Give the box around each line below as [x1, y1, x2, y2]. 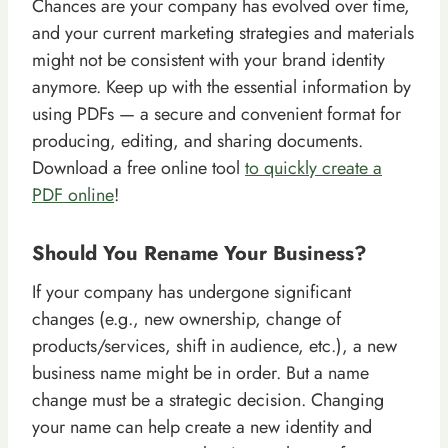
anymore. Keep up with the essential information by [32, 73, 411, 100]
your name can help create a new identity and [32, 413, 372, 440]
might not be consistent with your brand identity [32, 46, 385, 73]
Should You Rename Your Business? [32, 238, 367, 268]
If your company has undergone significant [32, 278, 351, 305]
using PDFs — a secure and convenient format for [32, 100, 401, 127]
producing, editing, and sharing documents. [32, 127, 363, 154]
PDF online [32, 181, 114, 208]
